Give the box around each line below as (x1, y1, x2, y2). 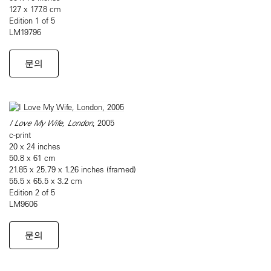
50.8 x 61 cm (9, 152, 56, 163)
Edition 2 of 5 (9, 187, 55, 198)
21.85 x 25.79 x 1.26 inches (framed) (9, 164, 136, 175)
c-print (9, 129, 31, 140)
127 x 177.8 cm (9, 4, 61, 15)
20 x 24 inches (9, 141, 60, 152)
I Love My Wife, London (9, 117, 93, 129)
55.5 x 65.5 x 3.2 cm (9, 175, 82, 186)
